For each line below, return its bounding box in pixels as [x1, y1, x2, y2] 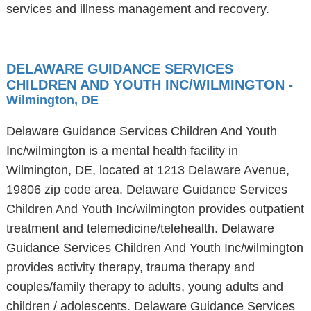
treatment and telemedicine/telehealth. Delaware [6, 221, 274, 235]
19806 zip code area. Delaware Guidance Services [6, 183, 287, 196]
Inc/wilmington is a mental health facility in [6, 144, 238, 158]
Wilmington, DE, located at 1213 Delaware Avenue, [6, 163, 289, 177]
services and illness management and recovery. [6, 2, 269, 16]
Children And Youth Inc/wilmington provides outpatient [6, 202, 304, 216]
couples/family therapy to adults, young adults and [6, 280, 283, 294]
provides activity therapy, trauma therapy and [6, 260, 255, 274]
